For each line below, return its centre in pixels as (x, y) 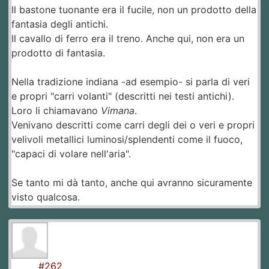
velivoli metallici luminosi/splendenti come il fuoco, (127, 140)
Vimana (118, 111)
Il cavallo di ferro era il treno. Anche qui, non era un (128, 39)
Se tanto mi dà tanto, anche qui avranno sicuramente (132, 183)
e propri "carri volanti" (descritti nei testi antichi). (123, 96)
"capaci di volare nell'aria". (71, 154)
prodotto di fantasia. (58, 53)
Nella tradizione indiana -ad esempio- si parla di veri (131, 82)
